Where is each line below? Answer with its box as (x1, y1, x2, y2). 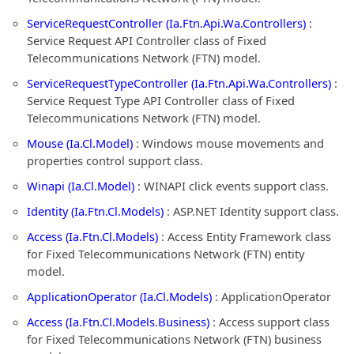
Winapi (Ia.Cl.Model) (27, 178, 134, 194)
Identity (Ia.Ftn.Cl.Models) (27, 203, 164, 219)
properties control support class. (27, 153, 203, 168)
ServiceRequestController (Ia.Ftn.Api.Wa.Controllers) (27, 15, 306, 31)
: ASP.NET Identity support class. (164, 203, 339, 219)
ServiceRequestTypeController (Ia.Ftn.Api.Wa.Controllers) (27, 75, 331, 91)
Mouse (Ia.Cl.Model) (27, 135, 133, 151)
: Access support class (209, 314, 330, 330)
